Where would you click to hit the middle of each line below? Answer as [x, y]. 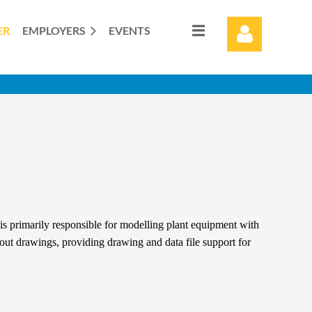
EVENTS [130, 30]
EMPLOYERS [54, 30]
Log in [248, 156]
